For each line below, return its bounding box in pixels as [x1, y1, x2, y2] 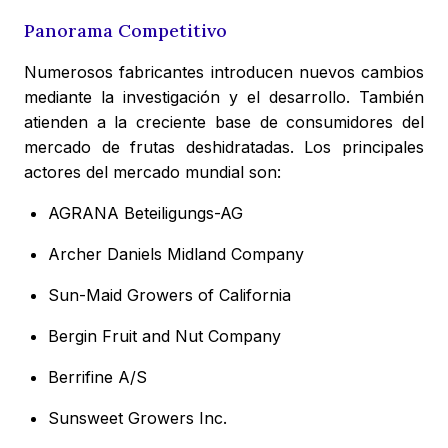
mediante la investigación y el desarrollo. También [24, 87, 424, 108]
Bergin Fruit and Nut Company [48, 326, 281, 347]
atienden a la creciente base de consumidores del [24, 112, 424, 133]
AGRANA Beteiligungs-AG [48, 203, 243, 224]
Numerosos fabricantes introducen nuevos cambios [24, 62, 424, 83]
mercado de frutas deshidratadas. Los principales [24, 137, 424, 158]
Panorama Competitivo [24, 19, 227, 43]
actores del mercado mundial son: [24, 162, 281, 183]
